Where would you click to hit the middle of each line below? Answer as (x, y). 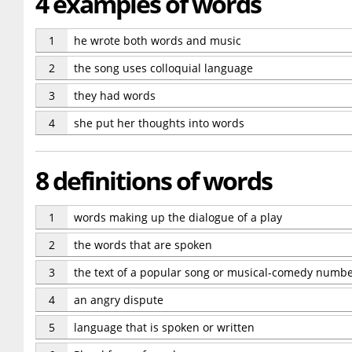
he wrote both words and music (158, 40)
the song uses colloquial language (163, 68)
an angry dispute (119, 300)
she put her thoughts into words (159, 123)
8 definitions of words (154, 180)
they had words (115, 95)
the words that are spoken (143, 245)
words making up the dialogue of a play (178, 217)
